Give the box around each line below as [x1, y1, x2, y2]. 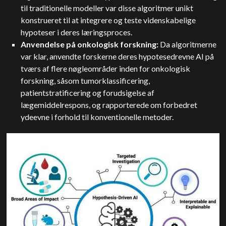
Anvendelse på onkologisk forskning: [21, 39, 159, 49]
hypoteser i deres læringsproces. [21, 27, 134, 37]
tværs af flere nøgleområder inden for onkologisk [21, 64, 191, 73]
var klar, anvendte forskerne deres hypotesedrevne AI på [21, 51, 214, 61]
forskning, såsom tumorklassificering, [21, 76, 150, 85]
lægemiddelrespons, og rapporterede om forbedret [21, 100, 198, 109]
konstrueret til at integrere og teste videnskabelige [21, 15, 196, 25]
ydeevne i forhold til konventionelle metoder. [21, 112, 176, 122]
